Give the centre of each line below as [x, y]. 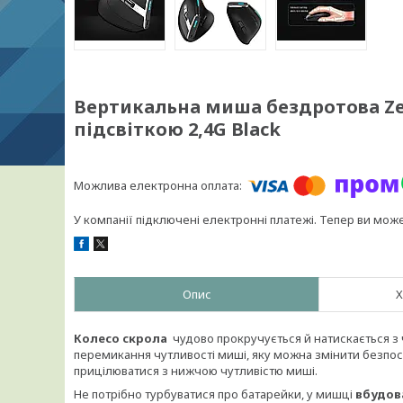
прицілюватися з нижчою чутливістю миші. [196, 371]
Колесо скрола [121, 338]
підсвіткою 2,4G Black [177, 129]
